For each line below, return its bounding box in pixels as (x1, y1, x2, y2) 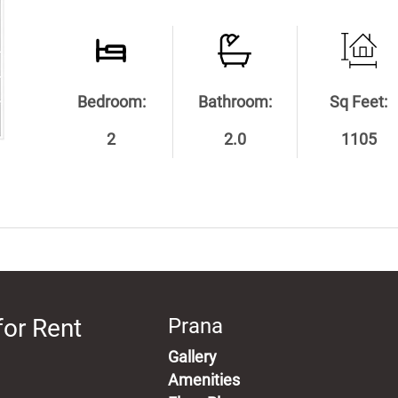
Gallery (167, 347, 217, 366)
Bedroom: (76, 92, 146, 111)
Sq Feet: (330, 92, 388, 111)
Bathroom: (197, 92, 272, 111)
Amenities (167, 370, 240, 389)
